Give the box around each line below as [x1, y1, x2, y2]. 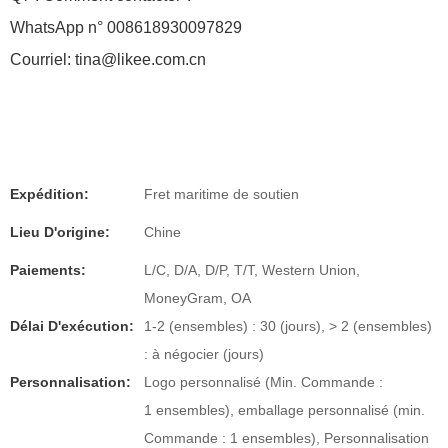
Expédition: [10, 186, 89, 202]
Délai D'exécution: [10, 318, 134, 334]
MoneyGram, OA [144, 290, 251, 306]
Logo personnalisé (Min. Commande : [144, 374, 383, 390]
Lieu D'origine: [10, 224, 110, 240]
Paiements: [10, 262, 86, 278]
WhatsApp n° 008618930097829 [10, 19, 242, 36]
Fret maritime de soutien [144, 186, 299, 202]
